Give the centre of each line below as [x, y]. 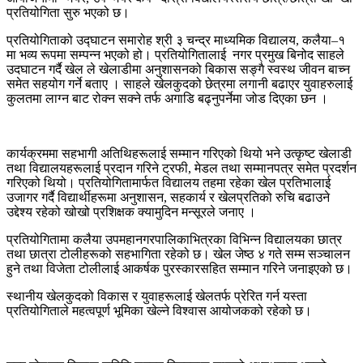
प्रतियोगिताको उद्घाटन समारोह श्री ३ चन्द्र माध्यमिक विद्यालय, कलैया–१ [176, 40]
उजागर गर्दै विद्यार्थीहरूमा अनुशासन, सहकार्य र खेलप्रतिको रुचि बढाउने [168, 197]
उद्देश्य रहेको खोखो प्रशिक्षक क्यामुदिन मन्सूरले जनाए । [131, 211]
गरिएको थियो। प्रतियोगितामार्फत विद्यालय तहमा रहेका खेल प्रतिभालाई [169, 182]
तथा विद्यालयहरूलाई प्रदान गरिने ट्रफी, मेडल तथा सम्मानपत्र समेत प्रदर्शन [181, 168]
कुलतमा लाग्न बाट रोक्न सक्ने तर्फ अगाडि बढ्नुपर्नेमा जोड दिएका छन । [167, 98]
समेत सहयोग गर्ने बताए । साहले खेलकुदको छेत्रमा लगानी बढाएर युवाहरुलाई [179, 83]
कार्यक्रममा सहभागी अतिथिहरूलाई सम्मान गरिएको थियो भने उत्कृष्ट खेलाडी [179, 153]
